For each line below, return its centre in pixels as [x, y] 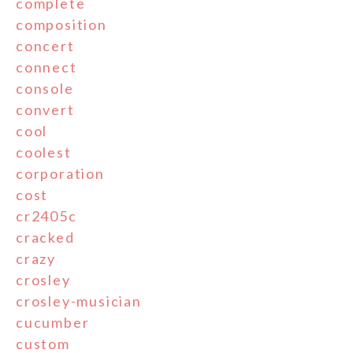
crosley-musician [79, 301]
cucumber [53, 322]
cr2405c [46, 216]
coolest [44, 152]
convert [45, 109]
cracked [45, 237]
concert [45, 45]
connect [46, 67]
